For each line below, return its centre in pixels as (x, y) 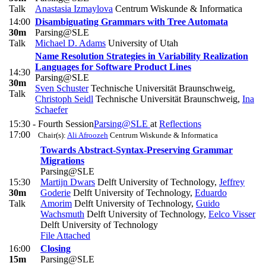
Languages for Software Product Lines (113, 66)
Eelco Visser (232, 214)
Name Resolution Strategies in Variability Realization (142, 56)
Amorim (56, 203)
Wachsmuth (62, 214)
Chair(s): (53, 135)
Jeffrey (232, 182)
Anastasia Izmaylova (74, 8)
